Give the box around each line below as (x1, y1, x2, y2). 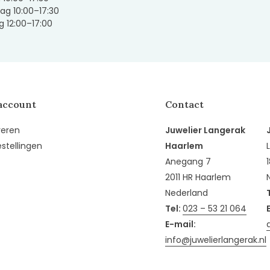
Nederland (165, 187, 208, 199)
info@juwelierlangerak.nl (165, 234, 266, 246)
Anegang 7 (165, 155, 211, 168)
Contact (165, 98, 204, 111)
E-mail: (165, 218, 196, 231)
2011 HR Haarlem (165, 171, 231, 184)
